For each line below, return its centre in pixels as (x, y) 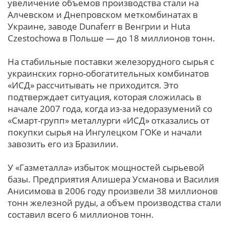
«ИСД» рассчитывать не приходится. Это (93, 85)
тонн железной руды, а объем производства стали (114, 203)
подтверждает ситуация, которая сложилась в (105, 97)
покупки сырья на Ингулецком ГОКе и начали (105, 132)
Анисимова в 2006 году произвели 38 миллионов (113, 191)
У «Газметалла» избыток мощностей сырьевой (106, 168)
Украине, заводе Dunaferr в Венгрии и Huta (99, 27)
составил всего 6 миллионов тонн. (81, 215)
